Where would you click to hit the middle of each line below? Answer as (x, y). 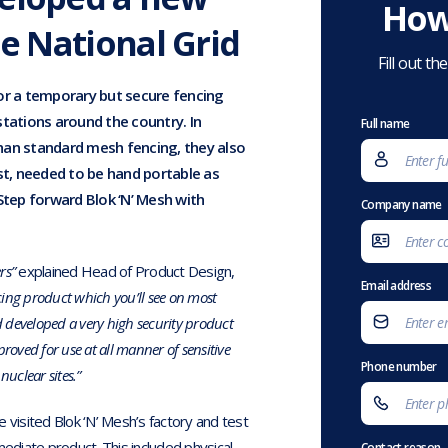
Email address (396, 286)
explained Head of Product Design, (125, 271)
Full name (385, 124)
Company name (401, 205)
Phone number (399, 367)
